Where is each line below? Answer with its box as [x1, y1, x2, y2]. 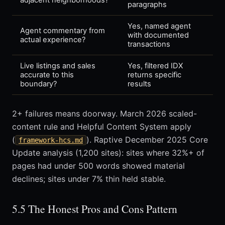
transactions [128, 40, 170, 49]
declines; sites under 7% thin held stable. [12, 174, 166, 184]
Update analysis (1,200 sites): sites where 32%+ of [12, 148, 204, 158]
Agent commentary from [20, 26, 105, 36]
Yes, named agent [128, 22, 191, 31]
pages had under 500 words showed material [12, 161, 185, 171]
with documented [128, 31, 189, 40]
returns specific [128, 70, 181, 80]
